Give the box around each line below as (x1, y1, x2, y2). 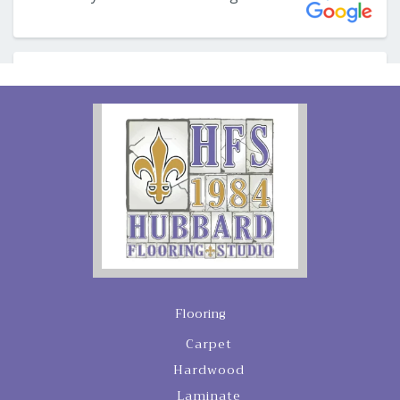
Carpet (186, 333, 232, 355)
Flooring (174, 303, 226, 325)
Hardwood (173, 359, 245, 381)
